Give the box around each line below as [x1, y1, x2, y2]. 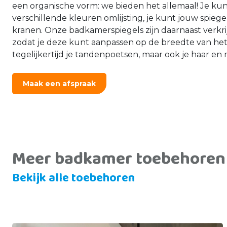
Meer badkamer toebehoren [12, 145, 225, 173]
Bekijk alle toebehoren [12, 168, 135, 188]
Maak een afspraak [23, 79, 96, 88]
